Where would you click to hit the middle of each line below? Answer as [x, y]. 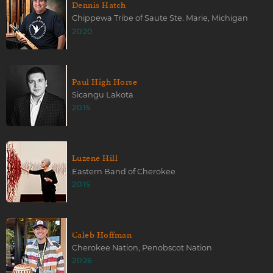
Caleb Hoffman [102, 235]
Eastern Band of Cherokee [124, 171]
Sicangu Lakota [103, 95]
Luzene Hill [95, 158]
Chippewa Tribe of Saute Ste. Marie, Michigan [160, 18]
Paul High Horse [105, 82]
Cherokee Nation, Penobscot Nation [142, 248]
